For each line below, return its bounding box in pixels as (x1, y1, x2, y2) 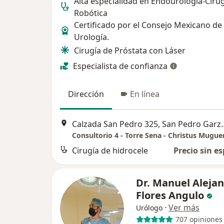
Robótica (74, 7, 107, 19)
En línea (130, 88, 159, 100)
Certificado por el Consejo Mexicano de (74, 19, 222, 31)
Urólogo (136, 202, 162, 212)
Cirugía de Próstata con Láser (74, 45, 185, 56)
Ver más (168, 201, 199, 213)
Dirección (68, 88, 104, 100)
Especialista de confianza (73, 60, 167, 72)
